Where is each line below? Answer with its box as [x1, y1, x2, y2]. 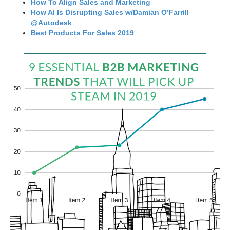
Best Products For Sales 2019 [31, 28, 134, 37]
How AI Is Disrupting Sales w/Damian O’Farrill [31, 8, 189, 16]
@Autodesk [31, 18, 72, 27]
